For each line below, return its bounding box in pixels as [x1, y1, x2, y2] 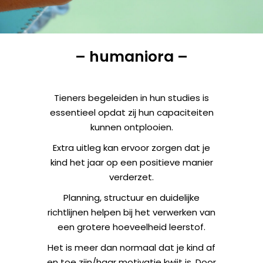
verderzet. [109, 171, 154, 183]
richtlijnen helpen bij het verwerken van [48, 206, 215, 218]
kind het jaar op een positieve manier [50, 156, 213, 168]
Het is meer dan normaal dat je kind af [48, 241, 215, 254]
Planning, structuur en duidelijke [63, 191, 200, 204]
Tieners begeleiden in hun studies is [54, 92, 209, 104]
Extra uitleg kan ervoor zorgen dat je [53, 141, 210, 154]
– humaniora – [75, 46, 188, 67]
